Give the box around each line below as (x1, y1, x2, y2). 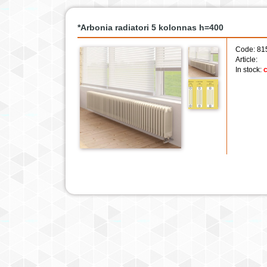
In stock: (235, 66, 263, 74)
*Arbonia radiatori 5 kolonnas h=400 (77, 23, 223, 32)
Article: (235, 55, 257, 64)
